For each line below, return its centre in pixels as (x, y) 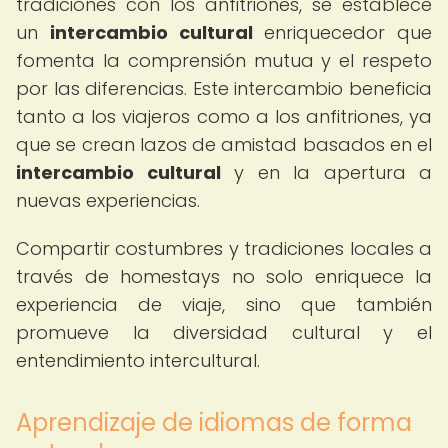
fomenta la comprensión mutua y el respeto (224, 60)
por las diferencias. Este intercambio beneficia (224, 88)
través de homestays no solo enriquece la (224, 276)
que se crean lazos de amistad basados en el (224, 144)
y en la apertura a (326, 172)
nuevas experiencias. (108, 200)
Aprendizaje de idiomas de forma (214, 422)
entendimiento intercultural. (138, 360)
